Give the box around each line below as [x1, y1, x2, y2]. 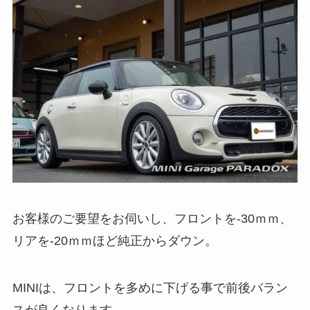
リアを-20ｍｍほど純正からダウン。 [12, 234, 217, 248]
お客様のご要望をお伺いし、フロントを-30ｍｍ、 [12, 212, 292, 226]
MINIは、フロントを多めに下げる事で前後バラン [12, 281, 288, 295]
